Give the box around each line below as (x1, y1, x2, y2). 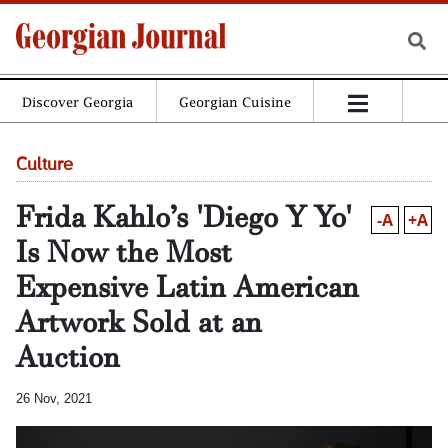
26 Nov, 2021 (16, 391, 92, 406)
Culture (16, 157, 73, 173)
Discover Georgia (22, 94, 134, 110)
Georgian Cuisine (178, 94, 291, 110)
